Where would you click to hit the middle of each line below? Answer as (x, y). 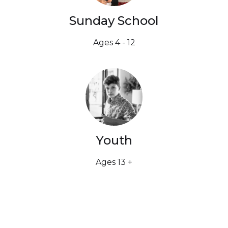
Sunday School (114, 21)
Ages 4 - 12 (114, 43)
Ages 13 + (114, 162)
